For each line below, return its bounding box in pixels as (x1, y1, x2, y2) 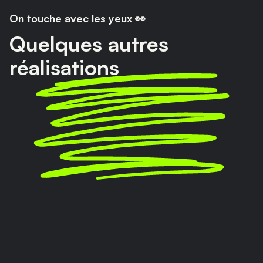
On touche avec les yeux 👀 (9, 11, 146, 25)
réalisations (9, 53, 119, 80)
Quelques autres (9, 30, 168, 57)
